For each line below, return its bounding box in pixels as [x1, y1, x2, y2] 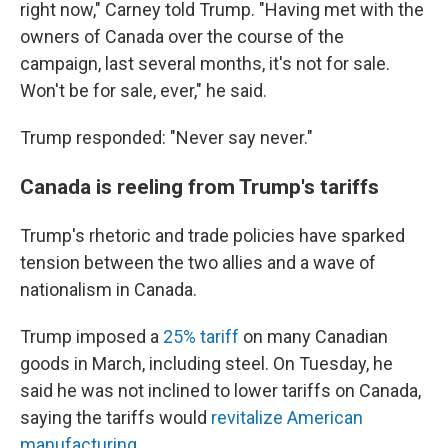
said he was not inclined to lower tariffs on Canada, [20, 380, 421, 401]
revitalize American [211, 407, 363, 428]
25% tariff [163, 326, 239, 347]
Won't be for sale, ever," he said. [20, 80, 267, 101]
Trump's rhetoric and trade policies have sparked [20, 225, 405, 246]
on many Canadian [239, 326, 388, 347]
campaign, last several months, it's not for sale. [20, 53, 390, 74]
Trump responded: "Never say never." [20, 127, 313, 148]
